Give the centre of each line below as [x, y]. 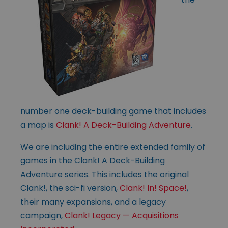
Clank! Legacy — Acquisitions [122, 215]
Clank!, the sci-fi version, [70, 188]
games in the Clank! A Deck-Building [93, 160]
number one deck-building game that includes [113, 111]
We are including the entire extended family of [113, 147]
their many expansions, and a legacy [93, 202]
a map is [38, 125]
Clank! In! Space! [153, 188]
